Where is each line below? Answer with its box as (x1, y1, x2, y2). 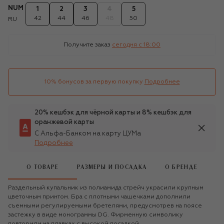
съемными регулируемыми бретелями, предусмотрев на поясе (8, 202, 202, 209)
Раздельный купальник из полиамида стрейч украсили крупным (8, 184, 203, 191)
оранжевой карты (34, 118, 94, 125)
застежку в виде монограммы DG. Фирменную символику (8, 211, 183, 218)
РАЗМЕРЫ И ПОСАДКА (77, 164, 147, 170)
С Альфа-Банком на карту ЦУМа (34, 130, 141, 137)
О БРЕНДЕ (165, 164, 198, 170)
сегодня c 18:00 (112, 41, 160, 48)
